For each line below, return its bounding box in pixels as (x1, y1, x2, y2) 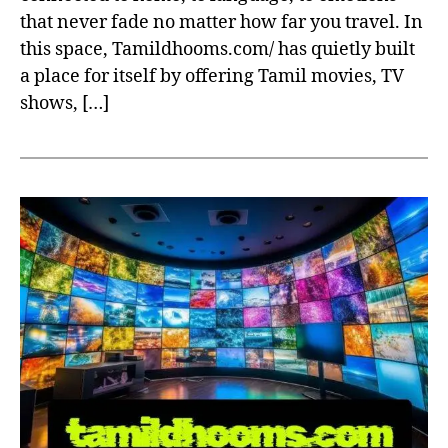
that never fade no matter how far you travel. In (20, 11, 423, 35)
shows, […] (20, 92, 109, 116)
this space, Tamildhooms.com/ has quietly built (20, 38, 415, 62)
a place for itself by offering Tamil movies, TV (20, 65, 404, 89)
